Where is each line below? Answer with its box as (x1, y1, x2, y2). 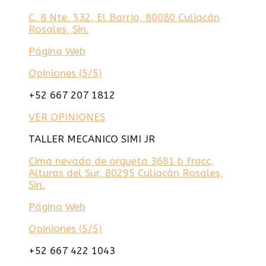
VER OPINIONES (28, 110, 105, 123)
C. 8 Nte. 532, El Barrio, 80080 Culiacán (28, 11, 220, 23)
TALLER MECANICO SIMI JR (28, 132, 155, 145)
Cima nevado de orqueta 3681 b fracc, (28, 154, 214, 167)
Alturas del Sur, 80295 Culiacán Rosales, (28, 166, 223, 179)
